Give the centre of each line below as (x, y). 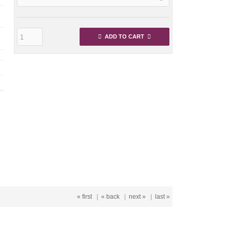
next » (137, 196)
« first (84, 196)
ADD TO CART (124, 36)
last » (162, 196)
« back (110, 196)
